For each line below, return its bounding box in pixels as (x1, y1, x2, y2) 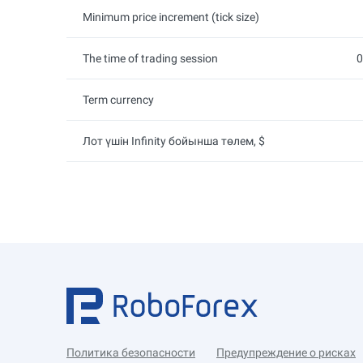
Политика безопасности (66, 346, 195, 359)
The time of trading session (83, 52, 218, 65)
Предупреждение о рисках (216, 346, 356, 359)
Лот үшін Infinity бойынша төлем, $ (83, 135, 265, 147)
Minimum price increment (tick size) (83, 11, 259, 23)
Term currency (83, 93, 154, 106)
